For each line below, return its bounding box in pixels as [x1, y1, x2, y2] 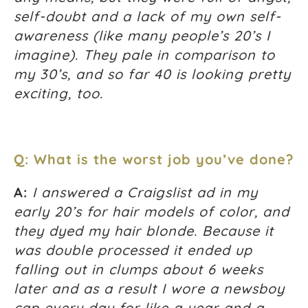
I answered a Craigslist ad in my [32, 184, 258, 201]
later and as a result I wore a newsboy [14, 280, 285, 298]
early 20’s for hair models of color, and [14, 203, 289, 221]
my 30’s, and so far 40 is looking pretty [14, 65, 291, 83]
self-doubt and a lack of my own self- [14, 8, 281, 25]
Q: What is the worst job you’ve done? [14, 151, 294, 168]
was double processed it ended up [14, 241, 252, 259]
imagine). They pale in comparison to [14, 46, 275, 64]
